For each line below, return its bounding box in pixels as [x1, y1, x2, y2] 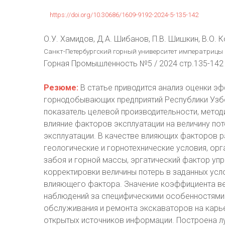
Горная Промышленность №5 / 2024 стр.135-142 [44, 59, 223, 68]
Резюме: [44, 83, 78, 92]
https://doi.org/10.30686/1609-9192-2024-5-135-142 [50, 11, 198, 19]
